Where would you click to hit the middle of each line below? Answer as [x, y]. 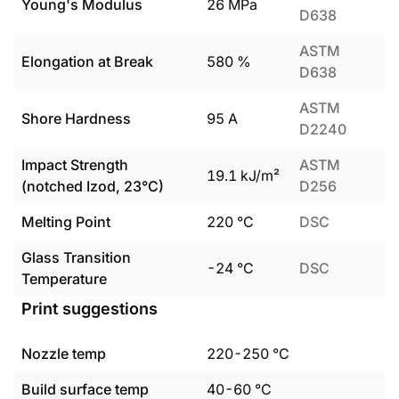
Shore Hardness [76, 118]
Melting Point [66, 222]
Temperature [64, 279]
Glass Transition [76, 257]
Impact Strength [75, 165]
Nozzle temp [64, 354]
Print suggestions [90, 309]
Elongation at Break [87, 61]
